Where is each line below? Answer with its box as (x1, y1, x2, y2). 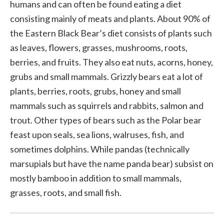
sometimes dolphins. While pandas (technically (10, 143, 189, 154)
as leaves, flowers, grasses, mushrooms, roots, (10, 42, 187, 53)
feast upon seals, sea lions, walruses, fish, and (10, 129, 184, 140)
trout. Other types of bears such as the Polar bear (10, 114, 201, 125)
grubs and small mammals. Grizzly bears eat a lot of (10, 71, 203, 82)
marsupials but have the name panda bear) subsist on (10, 158, 213, 169)
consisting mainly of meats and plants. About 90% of (10, 13, 210, 24)
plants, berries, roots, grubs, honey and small (10, 85, 181, 96)
